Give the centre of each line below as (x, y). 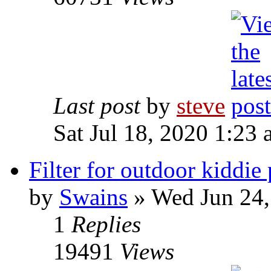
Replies (106, 224)
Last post (100, 106)
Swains (93, 197)
